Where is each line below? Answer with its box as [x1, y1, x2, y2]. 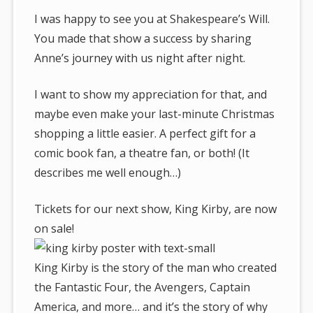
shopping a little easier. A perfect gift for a [34, 126, 256, 142]
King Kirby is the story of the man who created [34, 260, 277, 276]
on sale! [34, 221, 75, 237]
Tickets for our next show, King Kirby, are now [34, 201, 277, 217]
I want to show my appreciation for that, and [34, 87, 268, 103]
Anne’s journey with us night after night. [34, 50, 246, 66]
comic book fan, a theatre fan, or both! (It [34, 145, 250, 161]
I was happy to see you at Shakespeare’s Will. [34, 11, 270, 27]
